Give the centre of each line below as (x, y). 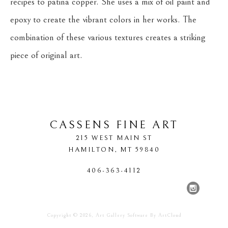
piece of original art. (46, 55)
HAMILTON (91, 150)
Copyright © (63, 215)
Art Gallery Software (122, 215)
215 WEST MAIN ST (114, 138)
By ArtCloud (165, 215)
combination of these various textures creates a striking (108, 37)
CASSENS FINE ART (114, 125)
